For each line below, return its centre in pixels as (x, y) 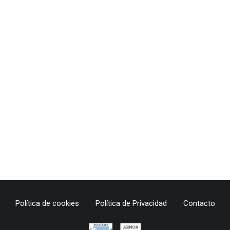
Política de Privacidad (131, 203)
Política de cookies (47, 203)
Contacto (199, 203)
